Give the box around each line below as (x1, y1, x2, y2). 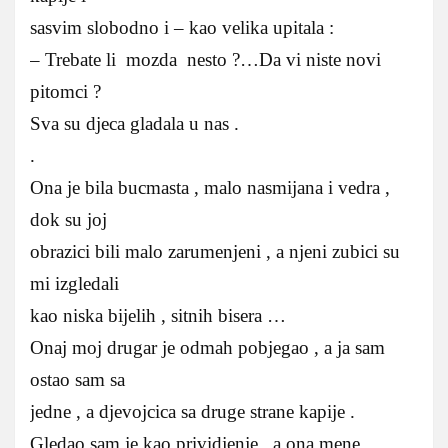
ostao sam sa (30, 368, 125, 390)
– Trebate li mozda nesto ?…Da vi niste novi (30, 48, 381, 70)
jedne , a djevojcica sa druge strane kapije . (30, 400, 355, 422)
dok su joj (30, 208, 107, 230)
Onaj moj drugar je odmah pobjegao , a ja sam (30, 336, 390, 358)
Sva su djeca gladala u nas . (30, 112, 239, 134)
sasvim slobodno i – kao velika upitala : (30, 16, 334, 38)
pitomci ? (30, 80, 101, 102)
